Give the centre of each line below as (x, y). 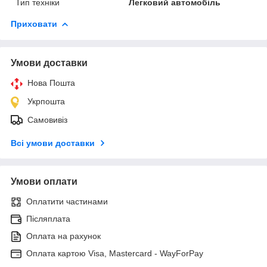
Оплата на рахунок (63, 236)
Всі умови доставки (53, 143)
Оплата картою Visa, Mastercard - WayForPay (115, 253)
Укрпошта (46, 101)
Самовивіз (47, 119)
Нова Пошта (51, 83)
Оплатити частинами (67, 201)
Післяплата (48, 218)
